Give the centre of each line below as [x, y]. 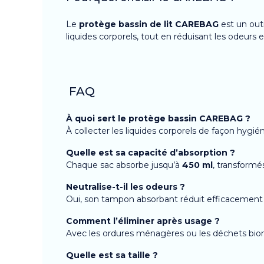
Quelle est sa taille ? [112, 255]
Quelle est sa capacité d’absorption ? [151, 152]
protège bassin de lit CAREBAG [149, 24]
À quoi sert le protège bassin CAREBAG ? [158, 118]
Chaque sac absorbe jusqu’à [124, 165]
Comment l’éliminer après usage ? [143, 221]
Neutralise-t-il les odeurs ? [126, 187]
